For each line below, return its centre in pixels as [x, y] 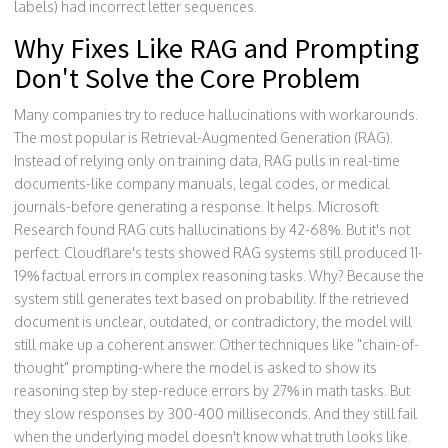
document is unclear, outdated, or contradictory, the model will [213, 322]
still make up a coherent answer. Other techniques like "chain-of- [216, 345]
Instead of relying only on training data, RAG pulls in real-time [207, 161]
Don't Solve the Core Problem [187, 78]
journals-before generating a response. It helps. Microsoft [196, 207]
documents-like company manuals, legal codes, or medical [201, 184]
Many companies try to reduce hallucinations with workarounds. [216, 115]
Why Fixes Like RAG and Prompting [216, 48]
